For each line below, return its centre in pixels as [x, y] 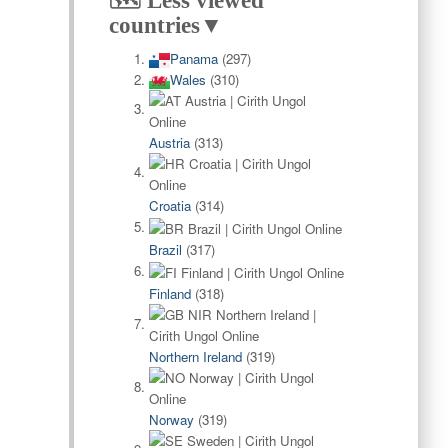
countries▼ [165, 25]
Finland [169, 294]
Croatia [169, 205]
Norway [171, 420]
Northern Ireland [195, 357]
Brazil [165, 250]
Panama [193, 58]
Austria [169, 142]
